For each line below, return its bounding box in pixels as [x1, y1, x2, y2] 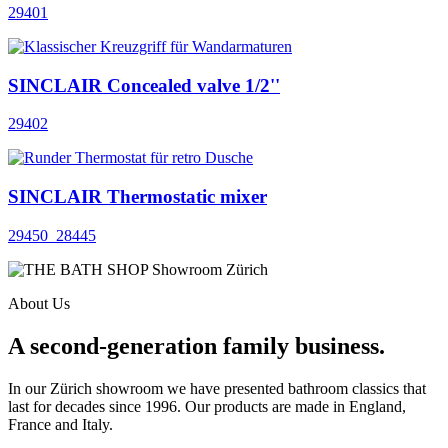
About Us [8, 294, 70, 312]
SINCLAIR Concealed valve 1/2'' [8, 74, 280, 96]
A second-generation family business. [8, 332, 385, 359]
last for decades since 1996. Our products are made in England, [8, 397, 406, 415]
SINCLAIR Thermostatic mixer [8, 186, 267, 208]
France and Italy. [8, 415, 113, 433]
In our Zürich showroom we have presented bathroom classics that [8, 379, 426, 397]
